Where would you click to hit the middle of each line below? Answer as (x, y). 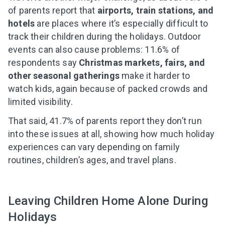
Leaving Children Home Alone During (108, 201)
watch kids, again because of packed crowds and (108, 89)
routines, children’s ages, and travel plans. (92, 160)
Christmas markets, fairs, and (142, 63)
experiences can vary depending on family (94, 147)
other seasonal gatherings (64, 76)
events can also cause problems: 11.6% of (94, 50)
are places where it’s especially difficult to (122, 24)
